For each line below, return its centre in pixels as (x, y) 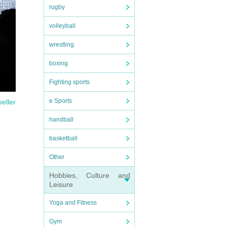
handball (61, 120)
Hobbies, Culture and (90, 175)
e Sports (61, 101)
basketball (63, 138)
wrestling (62, 45)
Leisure (61, 184)
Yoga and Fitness (73, 203)
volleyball (62, 26)
